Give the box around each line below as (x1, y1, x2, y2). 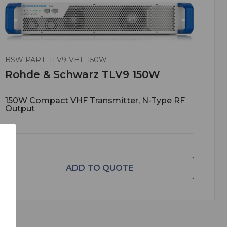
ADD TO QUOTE (65, 163, 134, 173)
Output (5, 103, 35, 113)
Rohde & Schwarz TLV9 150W (5, 68, 160, 81)
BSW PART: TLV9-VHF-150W (5, 55, 107, 64)
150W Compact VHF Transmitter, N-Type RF (5, 95, 185, 105)
